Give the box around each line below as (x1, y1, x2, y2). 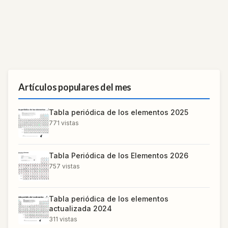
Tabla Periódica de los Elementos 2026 (49, 151, 188, 160)
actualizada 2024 (49, 204, 112, 213)
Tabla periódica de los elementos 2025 (49, 107, 188, 117)
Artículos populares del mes (18, 81, 132, 93)
